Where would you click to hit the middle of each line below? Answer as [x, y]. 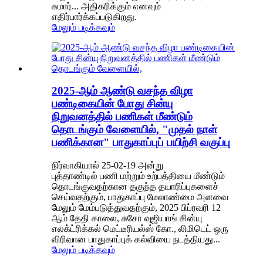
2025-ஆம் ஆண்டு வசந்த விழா [122, 91]
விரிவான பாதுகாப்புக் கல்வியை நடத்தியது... [136, 240]
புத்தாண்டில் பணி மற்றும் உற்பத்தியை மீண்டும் [138, 176]
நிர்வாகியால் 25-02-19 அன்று [107, 166]
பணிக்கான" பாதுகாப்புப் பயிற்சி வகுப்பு [141, 143]
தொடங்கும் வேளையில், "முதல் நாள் [134, 130]
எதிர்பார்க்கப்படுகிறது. [94, 16]
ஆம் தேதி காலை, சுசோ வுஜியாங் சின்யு [127, 218]
